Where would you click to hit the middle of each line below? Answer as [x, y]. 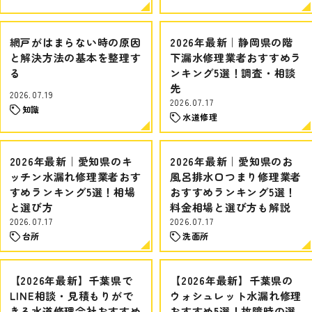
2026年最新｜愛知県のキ [71, 161]
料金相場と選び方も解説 [231, 207]
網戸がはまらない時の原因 [75, 42]
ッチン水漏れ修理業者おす [75, 177]
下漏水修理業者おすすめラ [236, 57]
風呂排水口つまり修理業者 [236, 177]
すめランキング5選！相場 [72, 192]
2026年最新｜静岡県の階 [232, 42]
